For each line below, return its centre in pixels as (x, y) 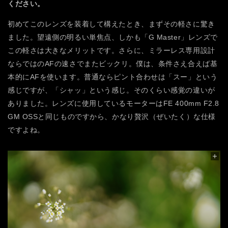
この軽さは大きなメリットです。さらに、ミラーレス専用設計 (111, 50)
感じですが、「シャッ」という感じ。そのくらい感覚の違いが (111, 90)
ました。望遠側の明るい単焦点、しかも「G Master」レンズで (113, 37)
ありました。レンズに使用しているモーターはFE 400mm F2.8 (114, 103)
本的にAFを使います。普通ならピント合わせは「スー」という (113, 77)
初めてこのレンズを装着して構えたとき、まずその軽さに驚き (111, 24)
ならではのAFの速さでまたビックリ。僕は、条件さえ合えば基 (113, 63)
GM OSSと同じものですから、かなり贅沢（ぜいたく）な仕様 (112, 116)
